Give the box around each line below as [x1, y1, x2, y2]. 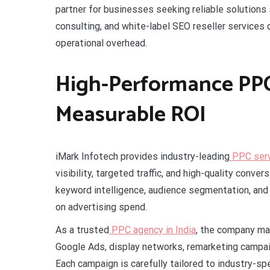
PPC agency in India [109, 224, 196, 236]
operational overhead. [55, 37, 147, 49]
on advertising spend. [55, 201, 147, 213]
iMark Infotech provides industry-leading [55, 150, 230, 162]
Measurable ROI [55, 96, 206, 133]
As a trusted [55, 224, 109, 236]
